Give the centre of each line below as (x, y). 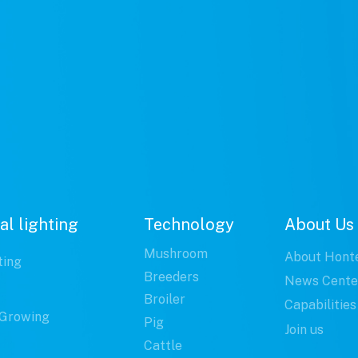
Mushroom (175, 253)
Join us (304, 329)
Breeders (171, 276)
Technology (189, 224)
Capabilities (320, 304)
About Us (319, 224)
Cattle (163, 345)
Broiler (164, 300)
